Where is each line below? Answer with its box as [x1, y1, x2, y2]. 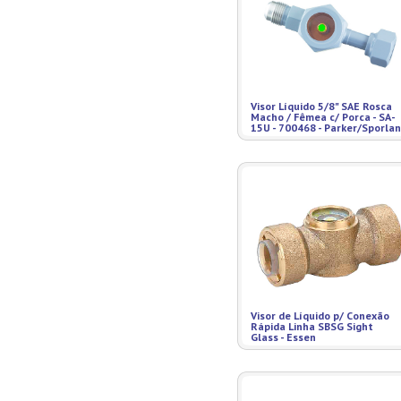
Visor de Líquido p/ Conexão [251, 309, 389, 322]
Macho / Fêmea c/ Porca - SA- [251, 110, 396, 124]
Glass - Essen [251, 330, 316, 344]
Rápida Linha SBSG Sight [251, 320, 373, 333]
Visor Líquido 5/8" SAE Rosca [251, 99, 392, 113]
